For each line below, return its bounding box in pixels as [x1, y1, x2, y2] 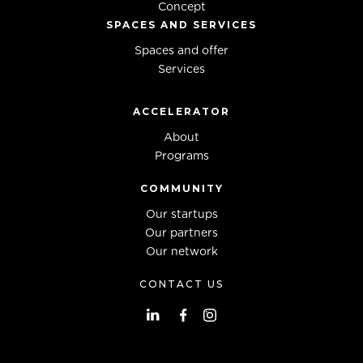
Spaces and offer [135, 45, 228, 58]
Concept [157, 2, 206, 14]
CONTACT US [139, 278, 224, 291]
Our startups [145, 209, 218, 221]
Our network [145, 246, 218, 258]
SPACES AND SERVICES [106, 19, 257, 32]
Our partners [145, 228, 218, 240]
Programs [154, 151, 209, 163]
